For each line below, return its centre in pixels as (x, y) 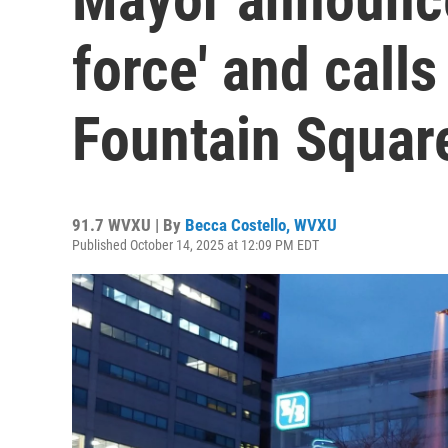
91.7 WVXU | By (128, 225)
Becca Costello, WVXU (261, 225)
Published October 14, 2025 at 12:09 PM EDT (195, 245)
